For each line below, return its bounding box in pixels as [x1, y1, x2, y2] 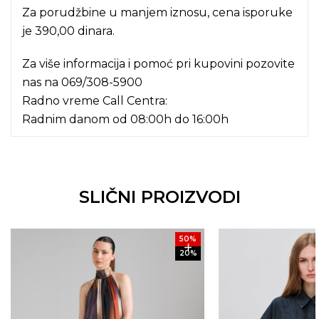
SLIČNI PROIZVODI [78, 186, 241, 207]
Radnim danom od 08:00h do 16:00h [22, 112, 229, 126]
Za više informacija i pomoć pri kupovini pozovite [22, 56, 295, 70]
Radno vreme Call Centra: [22, 93, 167, 108]
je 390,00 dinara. [22, 23, 115, 38]
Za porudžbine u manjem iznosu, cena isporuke [22, 5, 293, 19]
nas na [22, 75, 61, 89]
